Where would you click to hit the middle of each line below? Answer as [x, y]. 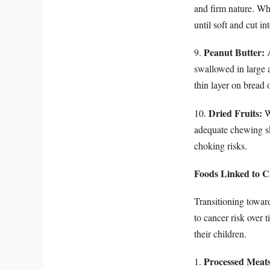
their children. [220, 233]
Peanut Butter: [234, 52]
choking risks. [221, 145]
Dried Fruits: [235, 113]
